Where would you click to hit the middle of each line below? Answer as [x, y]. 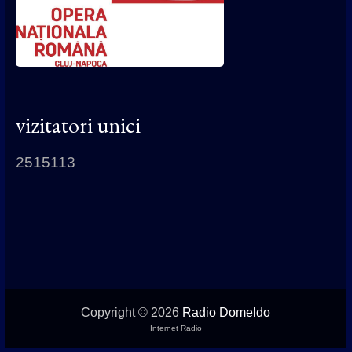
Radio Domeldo [227, 312]
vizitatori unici [78, 125]
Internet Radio [176, 328]
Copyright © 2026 [132, 312]
